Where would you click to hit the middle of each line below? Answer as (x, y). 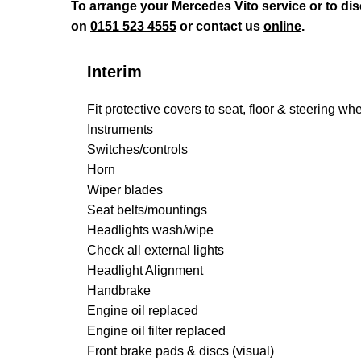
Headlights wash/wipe (150, 230)
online (282, 26)
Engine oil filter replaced (156, 331)
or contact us (220, 26)
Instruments (120, 129)
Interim (114, 72)
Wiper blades (125, 190)
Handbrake (119, 290)
